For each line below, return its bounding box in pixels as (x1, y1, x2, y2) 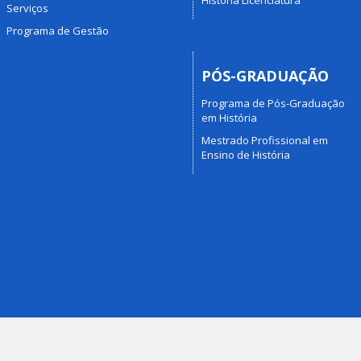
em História (201, 110, 257, 125)
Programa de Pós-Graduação (201, 96, 345, 110)
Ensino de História (201, 147, 290, 162)
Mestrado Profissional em (201, 133, 328, 147)
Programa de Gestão (6, 23, 109, 38)
